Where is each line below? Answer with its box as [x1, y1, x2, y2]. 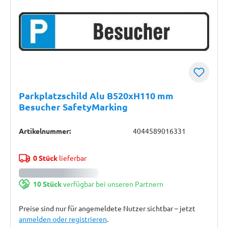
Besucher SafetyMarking [19, 101, 128, 112]
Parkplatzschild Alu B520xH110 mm [19, 90, 174, 101]
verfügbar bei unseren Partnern [61, 179, 163, 188]
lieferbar [57, 153, 87, 162]
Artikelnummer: [19, 126, 71, 135]
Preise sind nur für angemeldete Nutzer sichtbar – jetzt [19, 204, 195, 213]
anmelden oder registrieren [19, 214, 107, 223]
